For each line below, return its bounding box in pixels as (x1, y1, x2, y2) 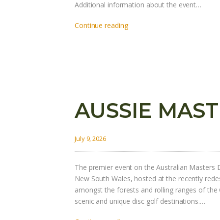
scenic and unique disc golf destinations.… (75, 196, 205, 206)
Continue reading (75, 21, 128, 30)
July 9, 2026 (75, 134, 106, 143)
